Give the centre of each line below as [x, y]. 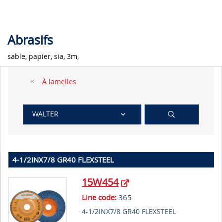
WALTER [45, 114]
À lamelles [59, 82]
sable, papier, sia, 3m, [43, 56]
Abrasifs [30, 40]
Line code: [99, 197]
